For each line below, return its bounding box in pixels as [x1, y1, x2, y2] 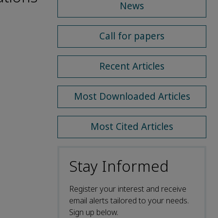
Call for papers [99, 29, 164, 43]
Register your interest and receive [69, 183, 186, 195]
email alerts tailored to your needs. [69, 195, 189, 206]
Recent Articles [99, 59, 164, 73]
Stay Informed [69, 155, 169, 178]
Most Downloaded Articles [73, 90, 190, 103]
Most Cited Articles [91, 120, 173, 133]
